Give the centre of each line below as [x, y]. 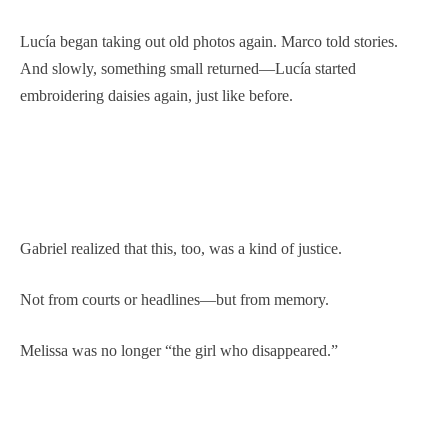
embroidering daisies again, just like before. [156, 95]
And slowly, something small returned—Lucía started [188, 68]
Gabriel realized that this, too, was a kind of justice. [181, 248]
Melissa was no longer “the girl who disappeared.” [179, 350]
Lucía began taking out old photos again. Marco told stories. [209, 41]
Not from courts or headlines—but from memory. [174, 299]
